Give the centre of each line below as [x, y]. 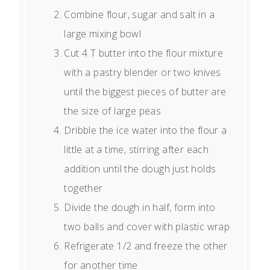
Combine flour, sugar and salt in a [139, 15]
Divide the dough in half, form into [140, 208]
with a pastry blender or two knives [143, 73]
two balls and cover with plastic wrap [147, 227]
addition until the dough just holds [140, 169]
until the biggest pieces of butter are [145, 92]
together [83, 188]
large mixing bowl [103, 34]
